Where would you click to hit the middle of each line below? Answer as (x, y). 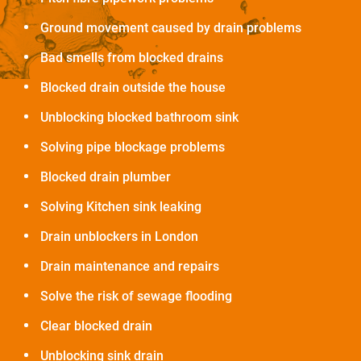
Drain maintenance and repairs (130, 267)
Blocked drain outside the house (133, 88)
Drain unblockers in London (119, 237)
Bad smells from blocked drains (132, 58)
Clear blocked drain (96, 326)
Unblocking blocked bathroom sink (139, 118)
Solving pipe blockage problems (133, 147)
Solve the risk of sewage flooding (136, 297)
